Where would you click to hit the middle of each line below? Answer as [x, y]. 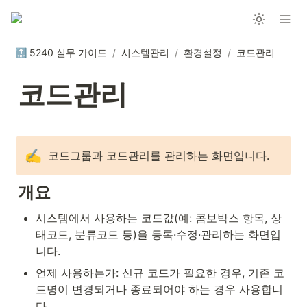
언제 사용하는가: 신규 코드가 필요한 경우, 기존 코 [160, 273]
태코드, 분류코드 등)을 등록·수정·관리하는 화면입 [158, 234]
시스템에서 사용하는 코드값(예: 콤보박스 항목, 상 [159, 218]
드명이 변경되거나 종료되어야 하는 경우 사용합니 [159, 289]
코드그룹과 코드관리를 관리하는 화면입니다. [159, 156]
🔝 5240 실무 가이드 [61, 52]
